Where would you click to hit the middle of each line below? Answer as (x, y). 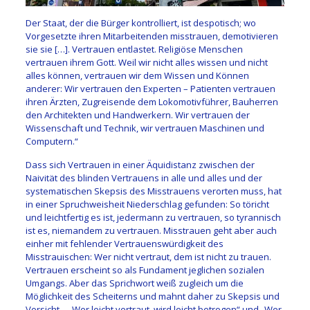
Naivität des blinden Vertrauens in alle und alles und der (144, 178)
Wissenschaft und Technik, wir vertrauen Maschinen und (145, 128)
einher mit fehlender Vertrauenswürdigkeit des (124, 244)
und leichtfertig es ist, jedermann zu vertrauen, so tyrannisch (153, 218)
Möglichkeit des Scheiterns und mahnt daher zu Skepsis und (152, 297)
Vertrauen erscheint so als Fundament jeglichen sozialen (145, 270)
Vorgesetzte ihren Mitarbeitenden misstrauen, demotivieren (152, 36)
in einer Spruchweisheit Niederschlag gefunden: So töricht (147, 204)
